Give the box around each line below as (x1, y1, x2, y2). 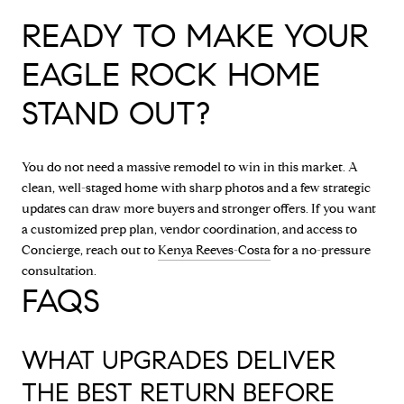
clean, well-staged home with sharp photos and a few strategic (22, 180, 371, 197)
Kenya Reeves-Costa (158, 243, 271, 259)
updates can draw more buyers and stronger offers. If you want (22, 201, 376, 217)
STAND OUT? (22, 93, 210, 134)
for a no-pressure (271, 243, 371, 259)
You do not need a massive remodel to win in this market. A (22, 160, 358, 176)
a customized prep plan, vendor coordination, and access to (22, 222, 357, 238)
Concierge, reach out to (22, 243, 158, 259)
